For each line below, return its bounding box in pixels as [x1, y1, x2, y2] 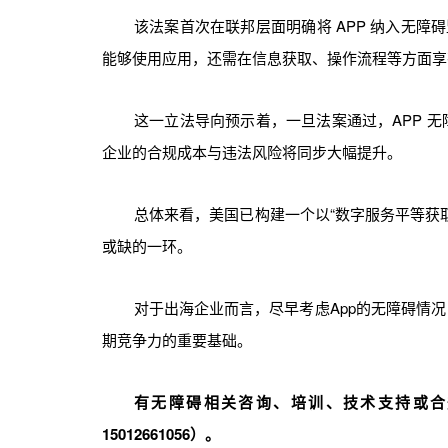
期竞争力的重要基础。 [102, 328, 252, 350]
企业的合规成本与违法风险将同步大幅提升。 [102, 140, 402, 162]
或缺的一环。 [102, 234, 192, 256]
